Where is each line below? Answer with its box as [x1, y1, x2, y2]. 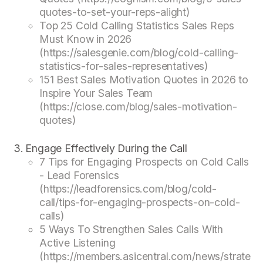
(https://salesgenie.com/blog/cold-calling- [39, 46, 239, 59]
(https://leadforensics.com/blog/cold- [39, 182, 217, 195]
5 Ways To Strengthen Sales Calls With [39, 222, 224, 235]
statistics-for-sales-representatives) [39, 60, 208, 73]
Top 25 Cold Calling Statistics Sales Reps [39, 19, 234, 32]
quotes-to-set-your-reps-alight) [39, 6, 190, 19]
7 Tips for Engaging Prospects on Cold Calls [39, 155, 249, 168]
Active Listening [39, 236, 116, 249]
